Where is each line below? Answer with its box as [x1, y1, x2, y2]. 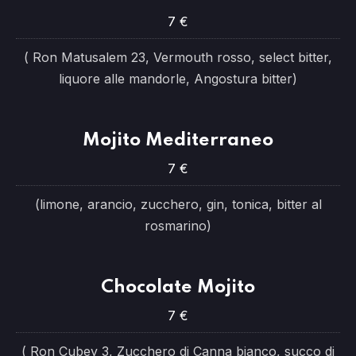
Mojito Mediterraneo [83, 131, 273, 149]
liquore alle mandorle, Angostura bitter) [59, 71, 297, 87]
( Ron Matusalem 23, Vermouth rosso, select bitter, [24, 49, 332, 65]
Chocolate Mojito [101, 278, 255, 296]
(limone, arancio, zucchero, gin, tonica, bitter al [34, 196, 322, 212]
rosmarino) [145, 218, 211, 234]
